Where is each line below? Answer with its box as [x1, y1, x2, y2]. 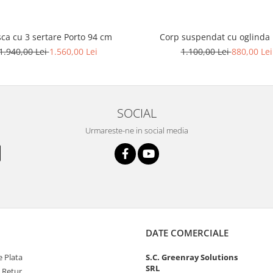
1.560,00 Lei [49, 46, 97, 57]
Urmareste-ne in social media [85, 125, 188, 136]
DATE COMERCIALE [146, 227, 229, 239]
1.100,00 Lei [180, 46, 232, 57]
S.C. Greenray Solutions [146, 252, 238, 263]
